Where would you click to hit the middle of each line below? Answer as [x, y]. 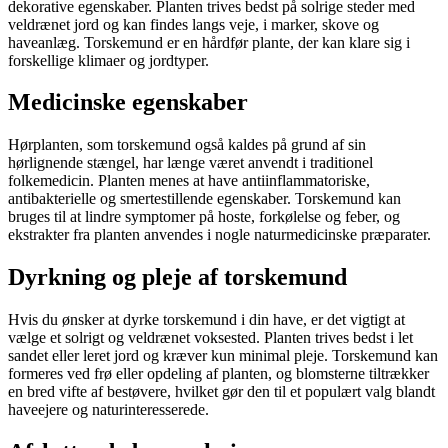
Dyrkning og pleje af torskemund [177, 277]
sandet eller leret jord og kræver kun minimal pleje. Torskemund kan [223, 356]
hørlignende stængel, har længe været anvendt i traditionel [190, 163]
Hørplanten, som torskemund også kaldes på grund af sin [187, 145]
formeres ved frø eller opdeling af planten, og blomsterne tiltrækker [218, 374]
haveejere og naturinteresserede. [108, 410]
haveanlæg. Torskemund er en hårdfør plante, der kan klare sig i [209, 42]
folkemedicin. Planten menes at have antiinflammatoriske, [189, 181]
